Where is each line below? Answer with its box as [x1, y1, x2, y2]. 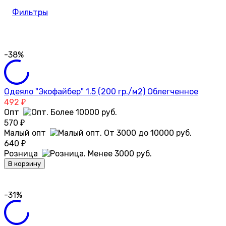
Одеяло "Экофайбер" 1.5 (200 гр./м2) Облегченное [4, 86, 198, 96]
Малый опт [4, 128, 50, 138]
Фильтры [12, 7, 48, 17]
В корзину [8, 159, 41, 167]
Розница [4, 148, 42, 158]
